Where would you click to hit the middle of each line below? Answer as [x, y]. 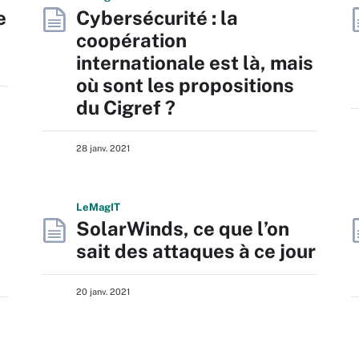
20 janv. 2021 [103, 292]
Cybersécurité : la [157, 18]
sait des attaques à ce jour [196, 251]
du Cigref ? [126, 107]
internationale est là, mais [195, 63]
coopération [131, 40]
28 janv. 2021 [103, 148]
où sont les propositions [185, 85]
